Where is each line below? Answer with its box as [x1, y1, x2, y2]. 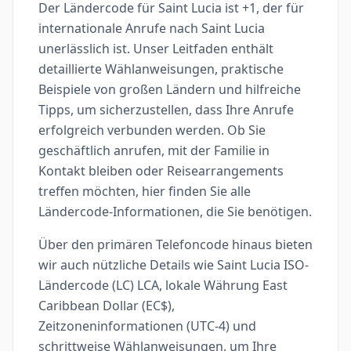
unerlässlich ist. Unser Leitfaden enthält [38, 40, 273, 57]
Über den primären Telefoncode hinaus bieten [38, 236, 313, 253]
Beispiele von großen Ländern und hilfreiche [38, 81, 301, 98]
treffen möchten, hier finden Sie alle [38, 183, 251, 200]
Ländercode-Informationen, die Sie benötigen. [38, 203, 312, 220]
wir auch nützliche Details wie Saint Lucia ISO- [38, 256, 309, 273]
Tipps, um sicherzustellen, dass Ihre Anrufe [38, 101, 294, 118]
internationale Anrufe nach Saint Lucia [38, 20, 265, 37]
